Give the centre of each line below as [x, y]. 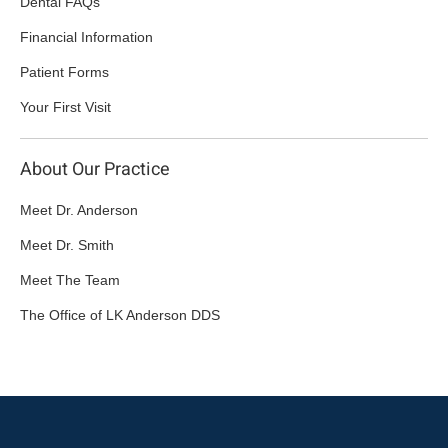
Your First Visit [65, 107]
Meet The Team [70, 280]
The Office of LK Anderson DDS [120, 315]
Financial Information [86, 37]
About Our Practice [95, 170]
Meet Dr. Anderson [79, 210]
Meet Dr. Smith [67, 245]
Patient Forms [64, 72]
